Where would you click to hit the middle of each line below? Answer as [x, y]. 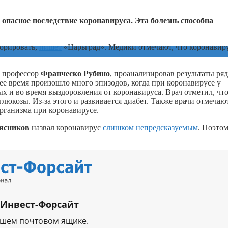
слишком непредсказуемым [150, 127]
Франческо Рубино [75, 73]
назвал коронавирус [66, 127]
